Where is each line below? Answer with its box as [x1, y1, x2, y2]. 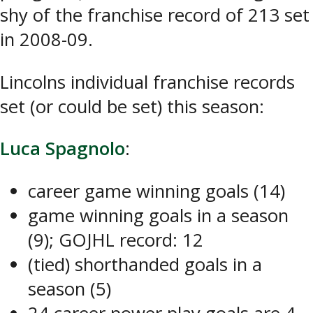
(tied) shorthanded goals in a [28, 252, 262, 277]
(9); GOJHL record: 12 [28, 227, 203, 252]
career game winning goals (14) [28, 178, 285, 203]
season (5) [28, 276, 111, 301]
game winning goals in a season [28, 203, 289, 228]
